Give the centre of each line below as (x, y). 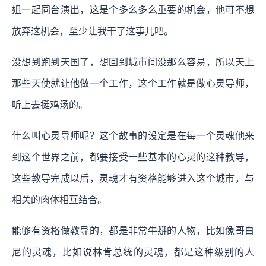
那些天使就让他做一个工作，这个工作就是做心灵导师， (133, 83)
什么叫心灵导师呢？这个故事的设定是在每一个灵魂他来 (133, 135)
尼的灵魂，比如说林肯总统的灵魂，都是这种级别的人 (133, 252)
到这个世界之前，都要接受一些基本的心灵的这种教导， (133, 157)
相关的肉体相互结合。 (59, 199)
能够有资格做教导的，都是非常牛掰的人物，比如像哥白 (133, 230)
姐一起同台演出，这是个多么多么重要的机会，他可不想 (133, 9)
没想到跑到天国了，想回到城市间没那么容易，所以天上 (133, 62)
